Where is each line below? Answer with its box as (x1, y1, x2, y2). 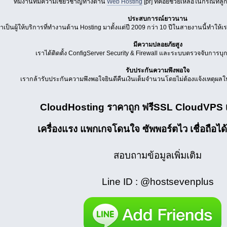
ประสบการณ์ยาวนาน (128, 15, 188, 22)
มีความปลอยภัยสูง (133, 41, 182, 48)
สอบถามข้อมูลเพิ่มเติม (113, 149, 202, 161)
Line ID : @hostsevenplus (101, 176, 214, 187)
